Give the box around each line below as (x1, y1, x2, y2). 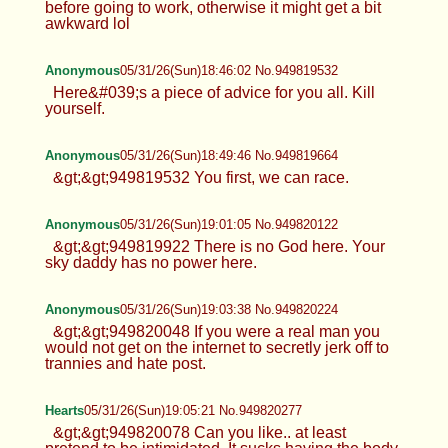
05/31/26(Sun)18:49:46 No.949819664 (119, 147, 338, 163)
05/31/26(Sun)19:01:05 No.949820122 (119, 216, 338, 232)
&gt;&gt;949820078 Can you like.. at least (52, 423, 346, 441)
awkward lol (44, 14, 130, 32)
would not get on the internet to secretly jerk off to (44, 338, 389, 356)
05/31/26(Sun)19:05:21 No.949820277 (83, 402, 302, 418)
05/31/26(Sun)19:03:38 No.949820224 (119, 301, 338, 317)
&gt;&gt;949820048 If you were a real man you (52, 322, 380, 340)
